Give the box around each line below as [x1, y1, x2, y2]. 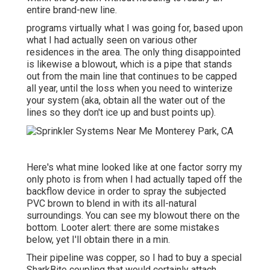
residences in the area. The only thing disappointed [27, 46, 240, 58]
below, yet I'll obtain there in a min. [27, 233, 170, 245]
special [211, 251, 242, 263]
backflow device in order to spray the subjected [27, 185, 226, 197]
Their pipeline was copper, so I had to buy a [27, 251, 211, 263]
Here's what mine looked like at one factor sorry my [27, 161, 242, 173]
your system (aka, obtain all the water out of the [27, 95, 225, 107]
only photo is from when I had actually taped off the [27, 173, 242, 185]
